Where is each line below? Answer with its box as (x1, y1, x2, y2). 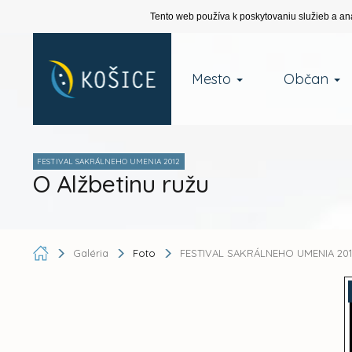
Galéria (72, 246, 112, 259)
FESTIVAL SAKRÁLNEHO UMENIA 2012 (36, 156, 180, 167)
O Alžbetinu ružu (32, 169, 209, 199)
